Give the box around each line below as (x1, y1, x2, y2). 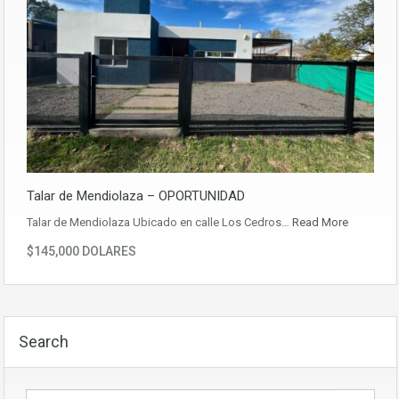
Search (19, 332, 69, 352)
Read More (292, 216, 348, 230)
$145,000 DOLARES (27, 244, 136, 259)
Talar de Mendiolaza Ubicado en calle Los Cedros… (27, 216, 292, 230)
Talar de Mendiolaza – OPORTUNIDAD (27, 188, 245, 205)
